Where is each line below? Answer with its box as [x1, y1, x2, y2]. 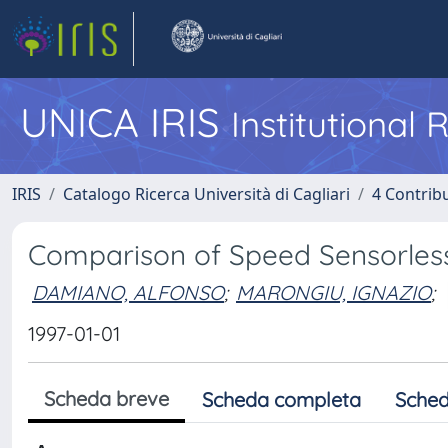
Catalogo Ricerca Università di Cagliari [63, 183, 350, 205]
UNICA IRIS [20, 97, 231, 147]
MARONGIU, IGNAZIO [236, 279, 431, 305]
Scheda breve [44, 386, 169, 411]
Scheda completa [202, 387, 361, 412]
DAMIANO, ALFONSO [32, 279, 224, 305]
